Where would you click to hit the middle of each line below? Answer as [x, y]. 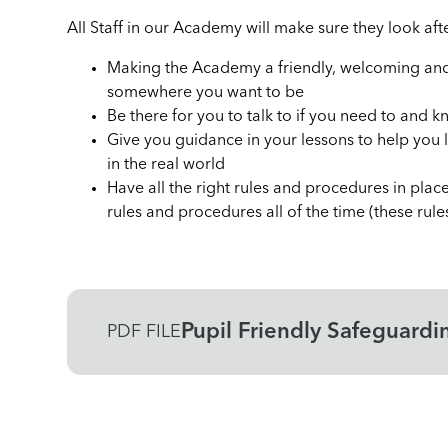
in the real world [168, 165]
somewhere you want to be [208, 93]
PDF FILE [144, 332]
